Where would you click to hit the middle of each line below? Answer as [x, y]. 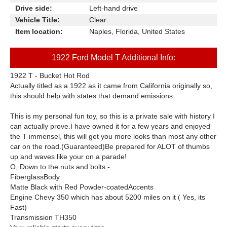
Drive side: [34, 8]
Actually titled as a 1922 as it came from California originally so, [111, 86]
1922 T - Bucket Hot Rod [50, 75]
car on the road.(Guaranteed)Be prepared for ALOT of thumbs [110, 146]
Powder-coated [104, 187]
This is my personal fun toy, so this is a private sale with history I [112, 116]
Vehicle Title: [37, 20]
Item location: [39, 31]
